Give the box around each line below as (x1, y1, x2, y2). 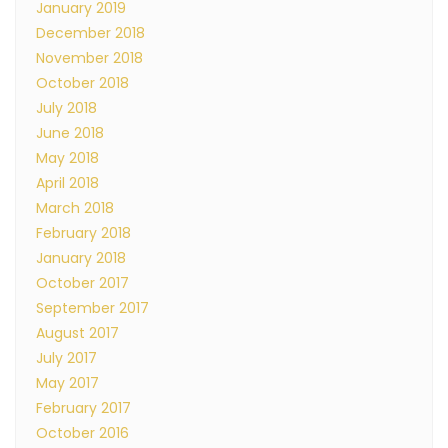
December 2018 (36, 23, 145, 43)
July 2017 (36, 348, 97, 368)
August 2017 (36, 323, 119, 343)
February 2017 (36, 398, 131, 418)
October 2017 (36, 273, 129, 293)
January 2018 (36, 248, 126, 268)
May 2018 (36, 148, 99, 168)
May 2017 (36, 373, 99, 393)
